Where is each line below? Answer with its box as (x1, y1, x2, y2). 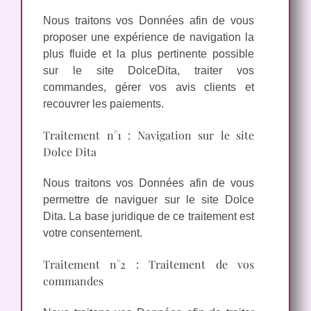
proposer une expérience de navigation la (43, 31, 254, 43)
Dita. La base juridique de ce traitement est (43, 210, 254, 223)
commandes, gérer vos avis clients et (43, 81, 254, 93)
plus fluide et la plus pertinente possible (43, 47, 254, 60)
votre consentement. (43, 227, 142, 239)
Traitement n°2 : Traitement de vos (43, 257, 254, 272)
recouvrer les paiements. (43, 97, 164, 110)
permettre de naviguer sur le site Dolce (43, 194, 254, 206)
